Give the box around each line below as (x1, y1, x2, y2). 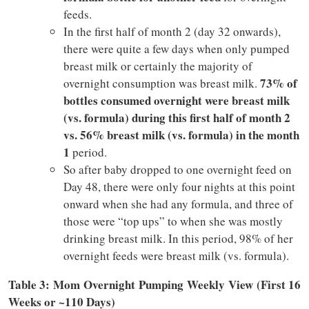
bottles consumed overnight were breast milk (63, 92, 290, 110)
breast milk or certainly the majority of (63, 58, 252, 74)
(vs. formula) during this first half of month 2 (63, 109, 290, 127)
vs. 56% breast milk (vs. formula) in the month (63, 126, 299, 144)
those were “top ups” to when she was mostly (63, 213, 283, 230)
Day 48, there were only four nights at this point (63, 179, 295, 195)
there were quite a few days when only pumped (63, 41, 290, 57)
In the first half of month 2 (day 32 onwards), (63, 23, 281, 40)
